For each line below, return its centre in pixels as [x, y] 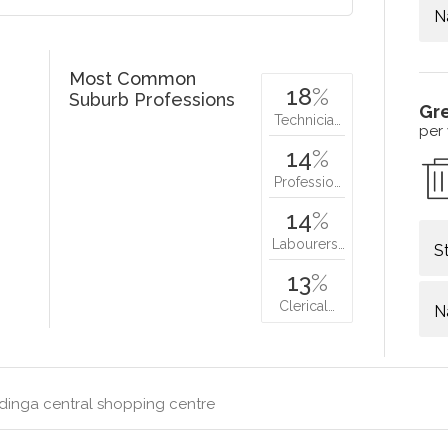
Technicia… [307, 119]
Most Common [133, 78]
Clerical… [307, 305]
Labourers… [309, 243]
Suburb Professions [152, 99]
